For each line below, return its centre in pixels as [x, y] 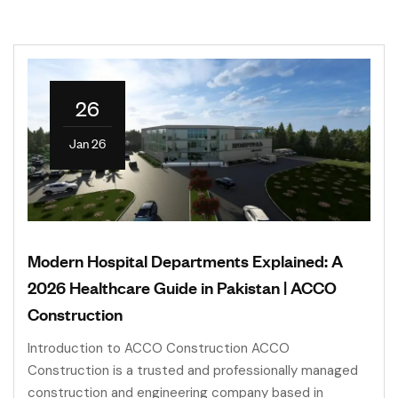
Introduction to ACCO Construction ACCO [159, 349]
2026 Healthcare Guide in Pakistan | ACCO [182, 287]
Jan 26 [88, 143]
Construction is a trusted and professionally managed [193, 371]
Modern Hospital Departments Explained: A [185, 261]
